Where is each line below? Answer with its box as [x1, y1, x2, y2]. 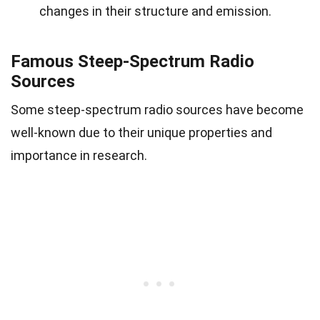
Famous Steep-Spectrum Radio [11, 51, 254, 71]
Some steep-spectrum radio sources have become [11, 101, 304, 117]
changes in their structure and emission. [39, 3, 271, 19]
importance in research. [11, 147, 147, 163]
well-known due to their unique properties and [11, 124, 272, 140]
